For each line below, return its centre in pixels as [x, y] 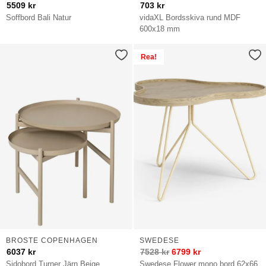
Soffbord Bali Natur [39, 17]
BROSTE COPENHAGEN [52, 240]
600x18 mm [160, 28]
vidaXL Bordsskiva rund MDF [190, 17]
